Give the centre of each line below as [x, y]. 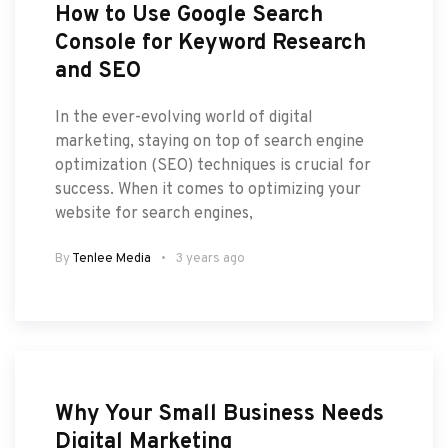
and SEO [98, 71]
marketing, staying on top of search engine [209, 141]
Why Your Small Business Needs [219, 414]
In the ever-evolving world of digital [184, 117]
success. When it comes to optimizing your [208, 189]
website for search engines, [154, 213]
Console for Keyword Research [210, 43]
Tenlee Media [111, 258]
